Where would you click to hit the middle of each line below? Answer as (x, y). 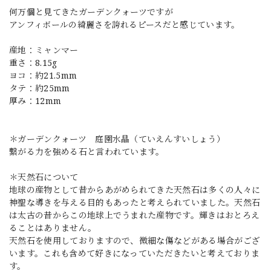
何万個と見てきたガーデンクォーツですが (91, 11)
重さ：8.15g (33, 62)
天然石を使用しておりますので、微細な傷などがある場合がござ (135, 240)
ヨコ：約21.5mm (43, 75)
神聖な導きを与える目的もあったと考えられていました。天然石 (135, 202)
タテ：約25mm (40, 88)
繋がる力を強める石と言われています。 (87, 151)
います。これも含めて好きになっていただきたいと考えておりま (135, 253)
